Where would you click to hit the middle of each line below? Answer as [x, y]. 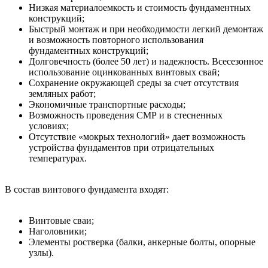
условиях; [49, 126]
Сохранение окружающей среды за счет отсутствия [134, 83]
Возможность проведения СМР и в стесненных [126, 115]
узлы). [41, 252]
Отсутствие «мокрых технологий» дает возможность [137, 136]
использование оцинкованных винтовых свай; [124, 72]
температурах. [58, 158]
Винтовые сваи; [61, 220]
